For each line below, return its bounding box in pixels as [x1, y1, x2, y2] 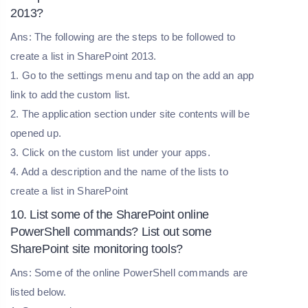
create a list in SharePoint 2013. [10, 49, 159, 62]
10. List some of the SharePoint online [10, 207, 209, 221]
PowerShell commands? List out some [10, 224, 212, 239]
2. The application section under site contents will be [10, 107, 250, 120]
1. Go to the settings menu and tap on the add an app [10, 69, 254, 81]
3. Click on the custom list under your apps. [10, 146, 213, 158]
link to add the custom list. [10, 88, 133, 100]
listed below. [10, 285, 69, 298]
